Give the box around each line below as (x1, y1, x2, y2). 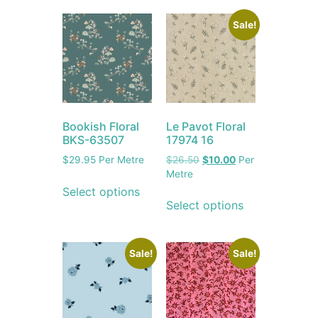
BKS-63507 (62, 132, 125, 147)
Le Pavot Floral (166, 119, 246, 133)
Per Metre (96, 153, 145, 165)
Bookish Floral (62, 119, 140, 133)
